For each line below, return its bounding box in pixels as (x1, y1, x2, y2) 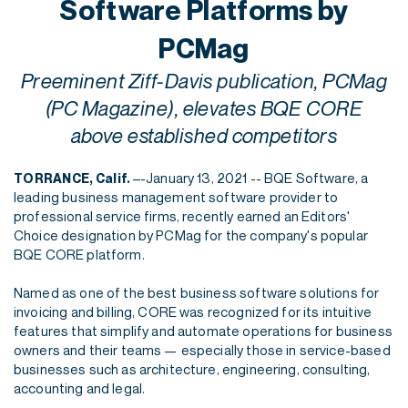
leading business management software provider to (14, 189, 339, 205)
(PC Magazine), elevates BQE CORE (45, 97, 363, 120)
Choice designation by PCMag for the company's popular (14, 227, 368, 243)
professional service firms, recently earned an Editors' (14, 208, 351, 224)
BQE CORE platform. (14, 246, 145, 262)
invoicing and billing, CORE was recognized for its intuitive (14, 303, 372, 320)
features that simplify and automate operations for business (14, 322, 393, 339)
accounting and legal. (14, 380, 146, 396)
